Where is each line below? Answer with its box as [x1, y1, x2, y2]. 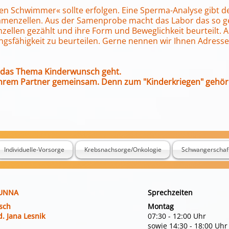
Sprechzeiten [148, 188, 193, 197]
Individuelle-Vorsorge [4, 145, 64, 154]
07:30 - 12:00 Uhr [148, 211, 206, 221]
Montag [148, 201, 174, 211]
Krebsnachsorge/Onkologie [84, 145, 162, 154]
